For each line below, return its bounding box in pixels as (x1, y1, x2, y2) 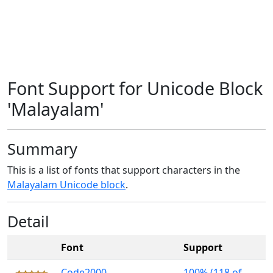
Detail (7, 211, 49, 232)
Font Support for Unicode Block (7, 76, 263, 100)
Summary (7, 138, 77, 159)
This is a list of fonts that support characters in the (7, 163, 240, 177)
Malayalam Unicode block (7, 178, 126, 191)
